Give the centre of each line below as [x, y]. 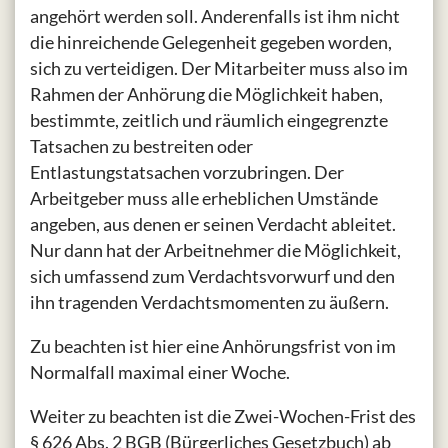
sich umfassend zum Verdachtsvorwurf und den [212, 276]
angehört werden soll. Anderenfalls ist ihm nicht [215, 16]
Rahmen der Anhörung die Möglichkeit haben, [206, 94]
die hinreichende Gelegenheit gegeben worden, [211, 42]
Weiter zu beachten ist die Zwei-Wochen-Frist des [223, 416]
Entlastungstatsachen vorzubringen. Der [187, 172]
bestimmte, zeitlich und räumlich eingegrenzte [209, 120]
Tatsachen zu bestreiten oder [141, 146]
